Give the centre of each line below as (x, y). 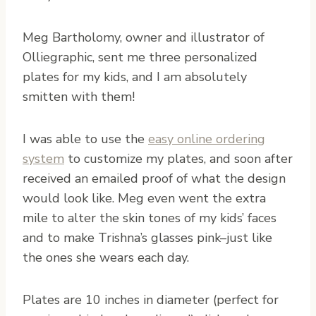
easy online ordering (207, 139)
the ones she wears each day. (106, 257)
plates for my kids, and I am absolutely (135, 77)
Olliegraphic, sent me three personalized (140, 57)
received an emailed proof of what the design (154, 178)
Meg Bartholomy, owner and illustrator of (144, 37)
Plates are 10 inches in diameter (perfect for (151, 299)
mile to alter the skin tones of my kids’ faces (150, 218)
